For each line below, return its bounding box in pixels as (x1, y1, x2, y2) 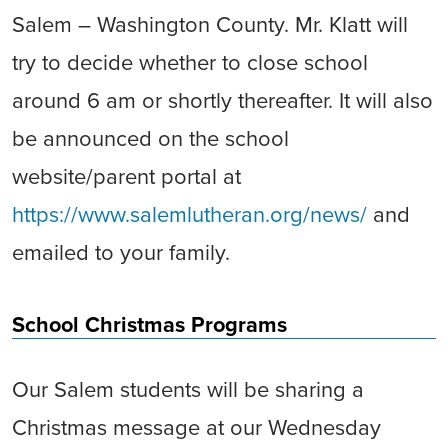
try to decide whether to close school (12, 50, 368, 76)
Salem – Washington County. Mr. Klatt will (12, 12, 408, 38)
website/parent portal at (12, 164, 241, 190)
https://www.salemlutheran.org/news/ (12, 202, 367, 228)
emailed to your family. (12, 240, 230, 266)
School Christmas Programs (12, 312, 287, 338)
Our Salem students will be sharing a (12, 377, 364, 403)
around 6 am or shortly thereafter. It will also (12, 88, 433, 114)
